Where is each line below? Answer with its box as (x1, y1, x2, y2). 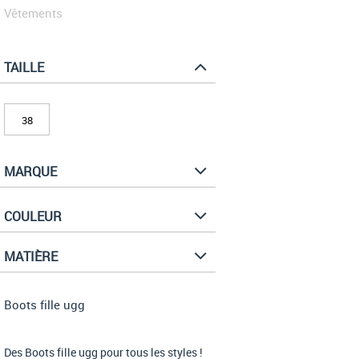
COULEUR (4, 208, 62, 226)
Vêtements (4, 5, 63, 22)
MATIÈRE (4, 248, 58, 266)
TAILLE (4, 58, 44, 77)
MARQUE (4, 163, 57, 181)
